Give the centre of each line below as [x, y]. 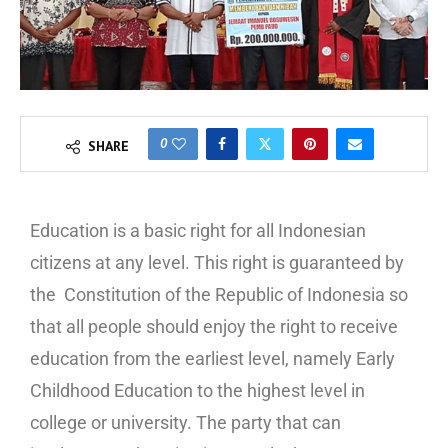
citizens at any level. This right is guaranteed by [217, 263]
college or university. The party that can [185, 423]
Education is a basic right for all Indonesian [198, 231]
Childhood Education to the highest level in [197, 391]
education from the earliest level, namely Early [212, 359]
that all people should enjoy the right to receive [214, 327]
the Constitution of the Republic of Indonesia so [219, 295]
